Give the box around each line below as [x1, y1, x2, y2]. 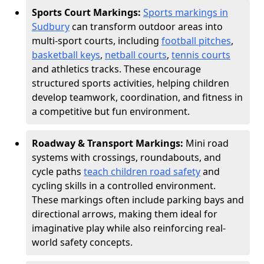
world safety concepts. [32, 236, 133, 249]
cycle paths [32, 165, 84, 178]
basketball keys [32, 48, 100, 61]
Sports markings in [143, 6, 228, 19]
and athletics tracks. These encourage [32, 62, 201, 75]
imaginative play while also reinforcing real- [32, 222, 226, 235]
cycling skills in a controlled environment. [32, 179, 216, 192]
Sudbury [32, 20, 70, 33]
